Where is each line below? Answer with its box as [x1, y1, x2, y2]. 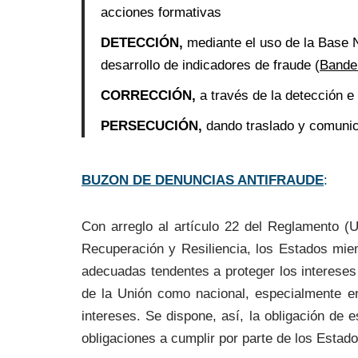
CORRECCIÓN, [101, 88, 200, 104]
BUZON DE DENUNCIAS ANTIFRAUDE [82, 173, 324, 189]
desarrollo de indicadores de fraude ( [101, 58, 320, 74]
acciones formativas [101, 5, 221, 21]
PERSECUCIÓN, [101, 118, 206, 134]
